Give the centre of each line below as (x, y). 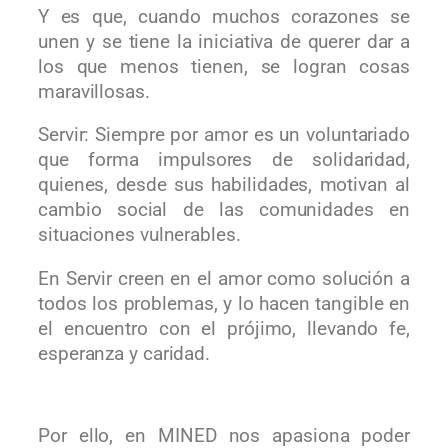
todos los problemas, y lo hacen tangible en (224, 303)
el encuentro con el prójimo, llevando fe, (224, 328)
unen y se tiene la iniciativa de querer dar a (224, 41)
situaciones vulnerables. (139, 235)
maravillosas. (94, 91)
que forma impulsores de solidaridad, (224, 160)
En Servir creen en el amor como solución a (224, 278)
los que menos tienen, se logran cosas (224, 66)
